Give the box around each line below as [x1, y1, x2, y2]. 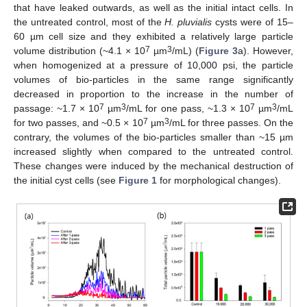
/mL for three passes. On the [169, 117, 294, 129]
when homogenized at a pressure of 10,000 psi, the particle [14, 60, 293, 71]
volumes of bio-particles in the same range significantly [14, 74, 293, 86]
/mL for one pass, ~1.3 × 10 [126, 103, 250, 114]
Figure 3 [199, 45, 238, 57]
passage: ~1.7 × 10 [14, 103, 100, 114]
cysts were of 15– [212, 16, 294, 28]
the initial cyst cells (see [14, 175, 119, 186]
